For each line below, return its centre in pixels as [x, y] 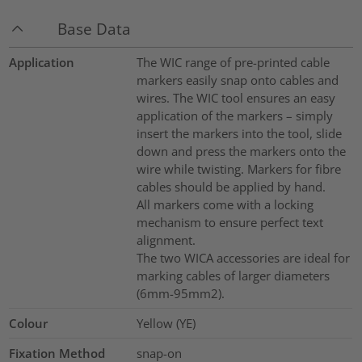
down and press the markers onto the [241, 152]
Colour [29, 324]
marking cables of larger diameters [233, 276]
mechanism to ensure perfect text [229, 223]
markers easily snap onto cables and [237, 80]
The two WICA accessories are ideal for [243, 258]
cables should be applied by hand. [231, 187]
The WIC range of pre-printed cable [233, 63]
